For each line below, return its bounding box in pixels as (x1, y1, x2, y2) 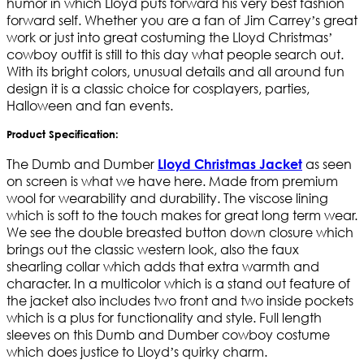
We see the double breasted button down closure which (6, 223, 353, 240)
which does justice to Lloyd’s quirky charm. (6, 342, 267, 360)
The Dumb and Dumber (6, 154, 158, 172)
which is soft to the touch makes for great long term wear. (6, 206, 357, 223)
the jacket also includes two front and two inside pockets (6, 291, 353, 309)
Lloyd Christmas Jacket (158, 155, 302, 171)
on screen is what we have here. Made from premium (6, 171, 338, 189)
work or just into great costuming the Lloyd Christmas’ (6, 28, 332, 46)
